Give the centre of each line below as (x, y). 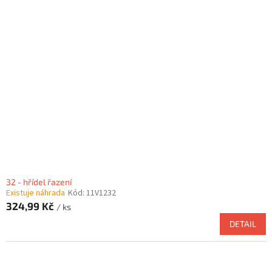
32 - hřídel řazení (39, 182)
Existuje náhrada (36, 193)
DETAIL (243, 224)
